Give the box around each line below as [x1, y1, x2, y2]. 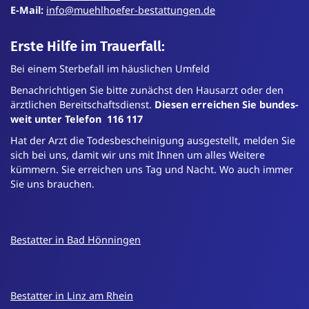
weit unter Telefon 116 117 [10, 112, 143, 126]
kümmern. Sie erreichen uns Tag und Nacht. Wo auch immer [10, 163, 293, 177]
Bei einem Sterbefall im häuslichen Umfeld [10, 62, 210, 76]
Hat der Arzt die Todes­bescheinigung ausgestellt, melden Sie [10, 134, 295, 148]
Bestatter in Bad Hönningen [10, 233, 141, 247]
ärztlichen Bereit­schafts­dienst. [10, 98, 154, 112]
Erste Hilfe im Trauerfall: [10, 38, 165, 55]
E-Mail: [10, 3, 43, 17]
